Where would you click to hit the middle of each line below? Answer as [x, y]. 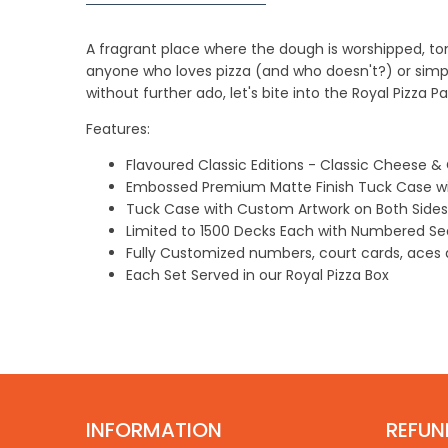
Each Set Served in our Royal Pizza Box [259, 274]
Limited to [163, 230]
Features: [118, 128]
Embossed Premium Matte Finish [240, 186]
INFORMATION [154, 429]
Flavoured [160, 164]
